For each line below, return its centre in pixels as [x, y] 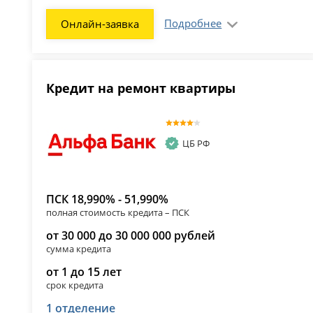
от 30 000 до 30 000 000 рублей [131, 235]
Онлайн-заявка [100, 24]
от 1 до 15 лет [84, 271]
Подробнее [193, 23]
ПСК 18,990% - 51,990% [108, 199]
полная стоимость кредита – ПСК [118, 212]
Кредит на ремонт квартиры [141, 88]
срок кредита [75, 285]
